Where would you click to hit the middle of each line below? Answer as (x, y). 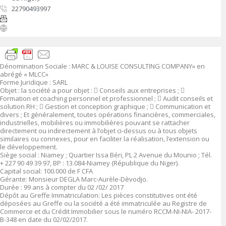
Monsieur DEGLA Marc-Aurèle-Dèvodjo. (88, 179)
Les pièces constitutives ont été (149, 195)
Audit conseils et (188, 98)
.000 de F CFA (73, 171)
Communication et (183, 106)
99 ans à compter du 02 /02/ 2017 (74, 187)
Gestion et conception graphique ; (97, 106)
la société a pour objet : (58, 90)
